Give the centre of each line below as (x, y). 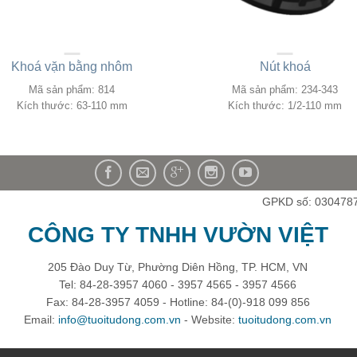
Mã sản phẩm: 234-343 (285, 89)
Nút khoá (285, 66)
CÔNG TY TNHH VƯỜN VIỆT (178, 234)
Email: (41, 319)
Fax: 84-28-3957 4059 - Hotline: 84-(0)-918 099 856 (178, 302)
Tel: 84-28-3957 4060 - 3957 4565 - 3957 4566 (178, 284)
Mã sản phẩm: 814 (72, 89)
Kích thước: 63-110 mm (72, 105)
